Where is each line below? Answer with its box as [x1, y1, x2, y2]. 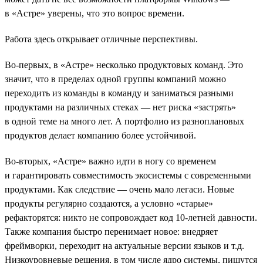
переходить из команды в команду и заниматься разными [5, 87, 234, 98]
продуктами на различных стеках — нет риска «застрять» [5, 102, 236, 112]
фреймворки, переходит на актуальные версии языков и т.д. [5, 240, 244, 251]
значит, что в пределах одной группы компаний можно [5, 73, 226, 84]
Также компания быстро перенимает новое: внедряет [5, 226, 218, 237]
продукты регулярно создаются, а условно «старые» [5, 198, 213, 208]
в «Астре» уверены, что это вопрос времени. [5, 8, 184, 18]
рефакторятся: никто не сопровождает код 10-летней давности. [5, 212, 257, 222]
